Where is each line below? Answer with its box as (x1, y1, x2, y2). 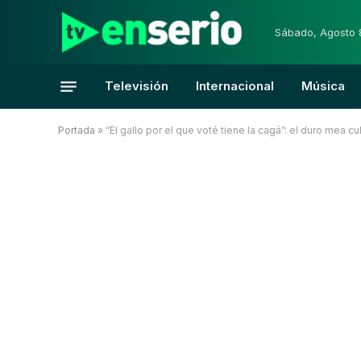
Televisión (105, 78, 168, 93)
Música (301, 78, 345, 93)
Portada (58, 124, 95, 136)
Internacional (196, 78, 274, 93)
